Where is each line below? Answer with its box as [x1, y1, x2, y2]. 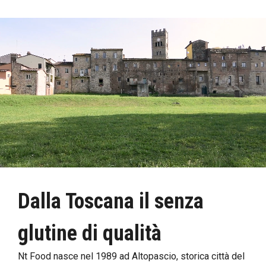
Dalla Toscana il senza [18, 188, 204, 214]
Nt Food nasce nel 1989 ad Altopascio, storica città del [18, 250, 245, 262]
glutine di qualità [18, 220, 161, 246]
